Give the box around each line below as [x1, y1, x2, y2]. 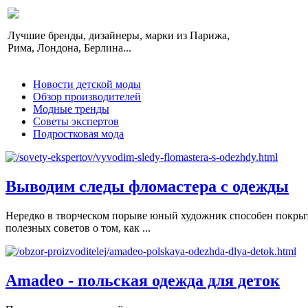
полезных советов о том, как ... [5, 221, 151, 234]
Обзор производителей [33, 91, 141, 102]
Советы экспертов [33, 115, 119, 127]
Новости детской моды [33, 78, 141, 90]
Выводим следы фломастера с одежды [5, 177, 289, 195]
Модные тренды [33, 103, 109, 115]
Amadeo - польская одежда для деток [5, 271, 280, 289]
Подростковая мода [33, 128, 124, 140]
